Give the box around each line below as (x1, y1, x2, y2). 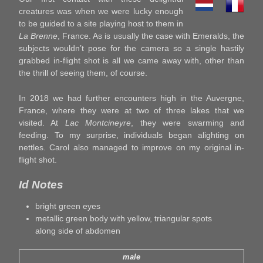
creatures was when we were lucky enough (19, 6, 183, 16)
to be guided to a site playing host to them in (19, 18, 183, 28)
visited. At (19, 117, 65, 127)
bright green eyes (35, 201, 100, 211)
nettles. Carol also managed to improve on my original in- (19, 142, 244, 152)
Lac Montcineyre (65, 117, 131, 127)
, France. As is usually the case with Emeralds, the (58, 31, 245, 41)
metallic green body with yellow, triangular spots (35, 213, 212, 223)
